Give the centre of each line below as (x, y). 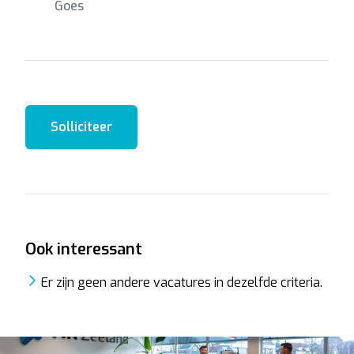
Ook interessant (84, 249)
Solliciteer (81, 127)
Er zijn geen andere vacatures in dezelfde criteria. (182, 282)
